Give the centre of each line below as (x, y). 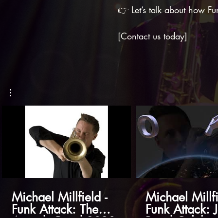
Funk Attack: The (55, 209)
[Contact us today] (153, 36)
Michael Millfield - (59, 197)
